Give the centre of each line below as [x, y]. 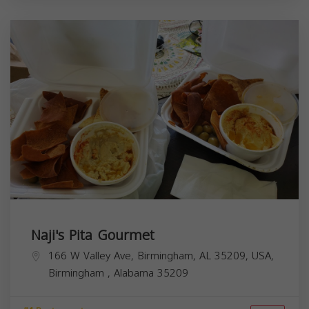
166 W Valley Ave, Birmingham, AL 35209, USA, [161, 256]
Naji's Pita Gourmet [93, 235]
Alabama [136, 273]
